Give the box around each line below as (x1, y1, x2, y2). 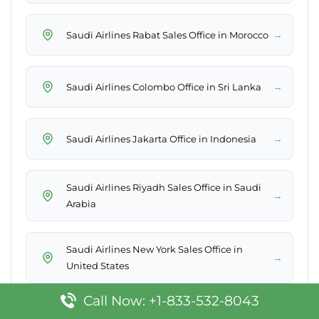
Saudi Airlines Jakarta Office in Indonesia (66, 132, 256, 145)
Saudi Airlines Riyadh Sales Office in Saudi (66, 182, 261, 194)
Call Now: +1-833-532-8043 (83, 293, 259, 309)
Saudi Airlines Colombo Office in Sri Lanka (66, 80, 261, 93)
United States (66, 260, 129, 272)
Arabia (66, 198, 96, 210)
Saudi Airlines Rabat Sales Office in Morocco (66, 28, 268, 41)
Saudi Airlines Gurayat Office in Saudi (66, 305, 239, 318)
